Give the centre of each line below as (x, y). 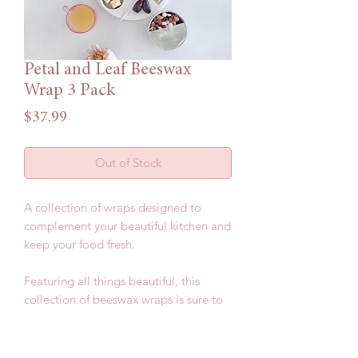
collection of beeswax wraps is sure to (123, 300)
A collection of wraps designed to (113, 208)
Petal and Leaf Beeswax (107, 71)
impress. (46, 318)
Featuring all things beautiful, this (112, 281)
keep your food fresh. (80, 245)
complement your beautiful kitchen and (127, 226)
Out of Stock (128, 163)
